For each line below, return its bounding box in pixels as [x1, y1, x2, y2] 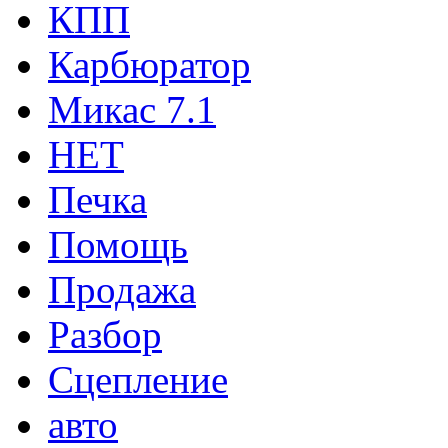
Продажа [48, 268, 196, 312]
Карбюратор [48, 43, 251, 87]
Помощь [48, 223, 188, 267]
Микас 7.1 [48, 88, 216, 132]
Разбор [48, 313, 162, 357]
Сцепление [48, 358, 228, 402]
